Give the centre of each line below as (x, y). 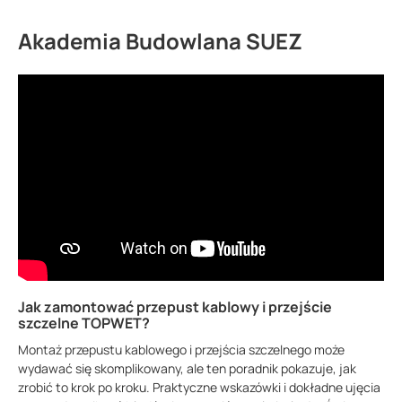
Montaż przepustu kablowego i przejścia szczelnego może (181, 349)
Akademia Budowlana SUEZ (160, 41)
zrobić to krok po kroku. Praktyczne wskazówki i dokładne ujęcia (199, 387)
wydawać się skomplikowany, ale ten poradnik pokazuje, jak (187, 368)
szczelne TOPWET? (84, 323)
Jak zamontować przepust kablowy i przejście (175, 306)
